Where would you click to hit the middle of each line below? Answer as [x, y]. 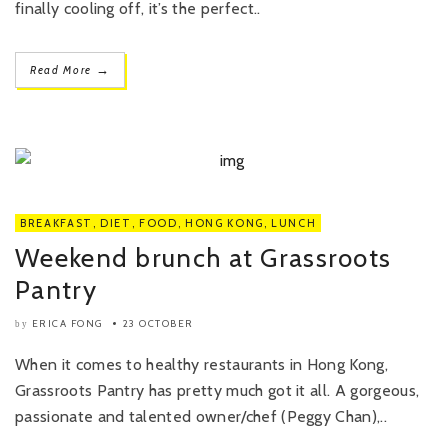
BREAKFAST [56, 223]
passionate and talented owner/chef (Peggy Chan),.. [201, 416]
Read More [63, 70]
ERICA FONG [67, 323]
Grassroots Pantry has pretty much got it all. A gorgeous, [217, 390]
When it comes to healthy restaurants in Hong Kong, [202, 364]
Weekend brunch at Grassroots [203, 258]
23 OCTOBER [158, 323]
